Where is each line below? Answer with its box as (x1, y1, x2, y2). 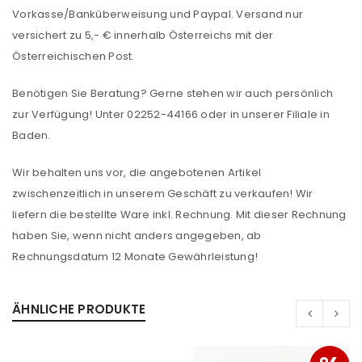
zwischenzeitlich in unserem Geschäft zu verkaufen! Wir (12, 186, 314, 201)
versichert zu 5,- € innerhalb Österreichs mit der (12, 27, 274, 43)
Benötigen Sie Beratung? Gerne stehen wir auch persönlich (12, 86, 333, 101)
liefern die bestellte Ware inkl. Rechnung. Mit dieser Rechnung (12, 207, 347, 222)
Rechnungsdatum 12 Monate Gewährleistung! (12, 249, 258, 264)
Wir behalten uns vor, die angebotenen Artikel (12, 165, 262, 180)
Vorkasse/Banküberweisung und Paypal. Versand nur (12, 6, 303, 22)
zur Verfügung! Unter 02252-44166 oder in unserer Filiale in (12, 107, 330, 122)
